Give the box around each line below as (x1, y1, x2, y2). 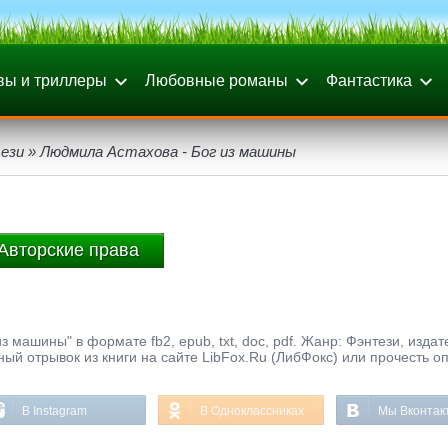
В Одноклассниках (200, 404, 304, 418)
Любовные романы (145, 72, 288, 89)
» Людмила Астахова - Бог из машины (24, 143, 296, 160)
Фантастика (326, 72, 412, 89)
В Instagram (22, 404, 87, 418)
